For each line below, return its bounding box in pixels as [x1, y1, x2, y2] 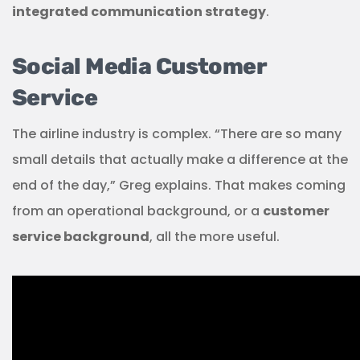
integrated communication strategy [12, 2, 266, 21]
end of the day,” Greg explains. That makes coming [12, 176, 346, 194]
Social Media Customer [12, 53, 267, 80]
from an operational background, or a [12, 202, 263, 220]
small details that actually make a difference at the [12, 150, 348, 169]
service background [12, 227, 149, 246]
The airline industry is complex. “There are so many [12, 125, 342, 143]
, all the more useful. [149, 227, 280, 246]
